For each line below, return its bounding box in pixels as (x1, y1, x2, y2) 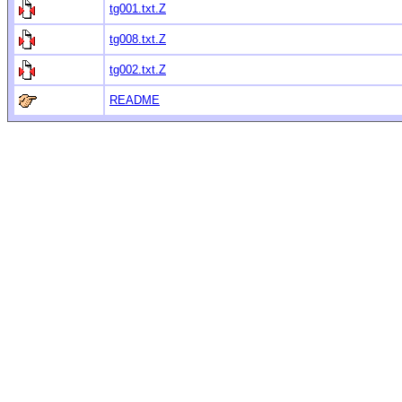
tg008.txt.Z (109, 32, 166, 47)
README (109, 93, 160, 108)
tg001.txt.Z (109, 2, 166, 16)
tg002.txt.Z (109, 63, 166, 77)
